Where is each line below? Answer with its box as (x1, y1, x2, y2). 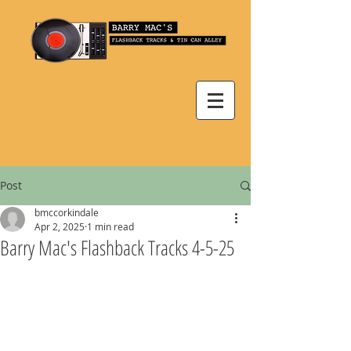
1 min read (87, 220, 134, 233)
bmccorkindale (34, 206, 99, 219)
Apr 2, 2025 (34, 220, 85, 233)
